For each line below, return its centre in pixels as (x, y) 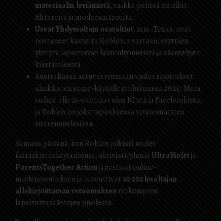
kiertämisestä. (59, 65)
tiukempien (137, 191)
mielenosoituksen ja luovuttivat (69, 179)
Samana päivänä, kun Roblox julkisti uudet (85, 144)
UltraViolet (171, 155)
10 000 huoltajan (150, 179)
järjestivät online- (127, 167)
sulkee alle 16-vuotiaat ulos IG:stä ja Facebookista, (119, 100)
